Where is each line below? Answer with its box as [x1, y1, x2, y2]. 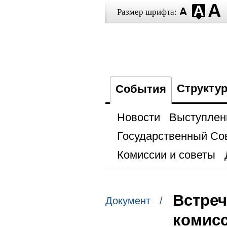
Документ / [105, 195, 163, 207]
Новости [117, 111, 160, 124]
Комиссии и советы [117, 148, 215, 161]
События [115, 83, 166, 95]
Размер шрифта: [117, 7, 177, 17]
